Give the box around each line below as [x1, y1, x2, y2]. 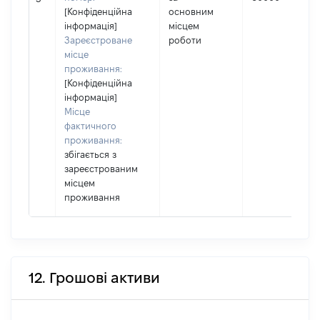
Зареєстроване [64, 35, 132, 45]
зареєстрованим [64, 164, 138, 174]
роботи [169, 35, 201, 45]
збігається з [64, 149, 116, 159]
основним [169, 6, 214, 16]
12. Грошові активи [29, 270, 160, 286]
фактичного [64, 121, 116, 131]
